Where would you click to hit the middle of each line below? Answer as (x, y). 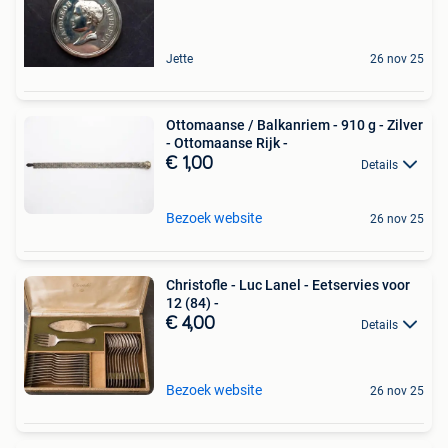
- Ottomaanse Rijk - (227, 142)
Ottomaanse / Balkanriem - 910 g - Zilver (294, 124)
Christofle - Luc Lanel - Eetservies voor (288, 284)
